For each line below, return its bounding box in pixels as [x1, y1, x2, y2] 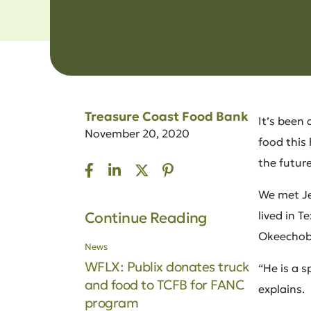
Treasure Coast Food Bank [85, 108, 249, 124]
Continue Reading [85, 208, 207, 227]
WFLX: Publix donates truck [85, 258, 249, 275]
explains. [258, 282, 305, 296]
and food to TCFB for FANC [85, 276, 244, 293]
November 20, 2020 [85, 126, 190, 140]
